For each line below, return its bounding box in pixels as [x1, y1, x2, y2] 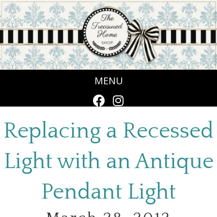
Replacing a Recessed [3, 119, 214, 144]
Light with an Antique [3, 150, 214, 174]
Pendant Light [41, 180, 176, 205]
